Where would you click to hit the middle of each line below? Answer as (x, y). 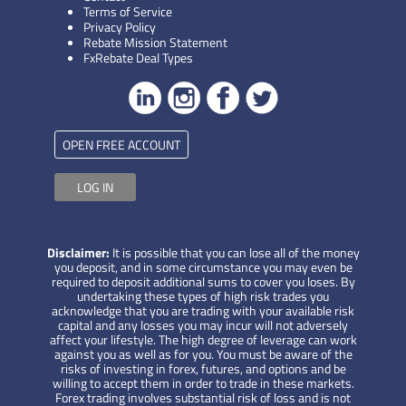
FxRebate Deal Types (138, 57)
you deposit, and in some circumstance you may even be (203, 266)
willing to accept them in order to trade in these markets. (203, 382)
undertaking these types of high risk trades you (203, 295)
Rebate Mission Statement (155, 42)
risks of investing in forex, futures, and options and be (203, 368)
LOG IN (95, 187)
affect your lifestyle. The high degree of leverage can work (203, 339)
